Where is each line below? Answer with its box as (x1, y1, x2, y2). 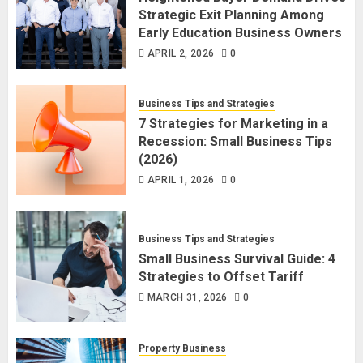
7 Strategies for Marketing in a (139, 115, 328, 131)
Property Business (139, 343, 226, 355)
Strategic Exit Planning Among (139, 6, 324, 23)
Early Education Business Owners (139, 24, 342, 41)
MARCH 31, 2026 (147, 291, 228, 303)
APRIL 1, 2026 (147, 173, 215, 186)
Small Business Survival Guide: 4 (139, 250, 335, 267)
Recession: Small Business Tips (139, 133, 332, 149)
